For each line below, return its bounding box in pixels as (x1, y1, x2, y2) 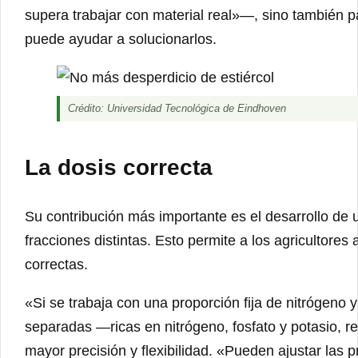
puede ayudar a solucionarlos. (25, 30, 217, 47)
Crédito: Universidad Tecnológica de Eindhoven (68, 102, 286, 114)
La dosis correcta (25, 154, 213, 180)
